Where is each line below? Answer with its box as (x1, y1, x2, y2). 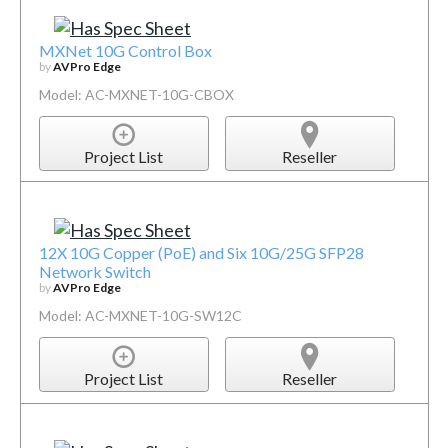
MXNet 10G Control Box (38, 40, 212, 60)
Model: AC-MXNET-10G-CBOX (38, 85, 234, 103)
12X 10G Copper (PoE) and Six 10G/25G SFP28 (38, 243, 364, 263)
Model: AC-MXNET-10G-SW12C (38, 307, 242, 325)
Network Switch (38, 262, 151, 282)
